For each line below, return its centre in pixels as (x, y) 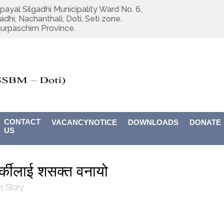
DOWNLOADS (153, 122)
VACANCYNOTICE (84, 122)
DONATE (205, 122)
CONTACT (22, 122)
